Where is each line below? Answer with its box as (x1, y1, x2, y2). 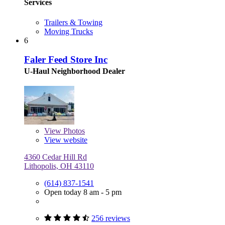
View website (44, 136, 87, 145)
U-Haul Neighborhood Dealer (24, 67, 125, 76)
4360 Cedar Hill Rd (24, 153, 87, 162)
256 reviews (91, 214, 130, 223)
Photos (61, 127, 85, 136)
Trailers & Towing (44, 18, 102, 27)
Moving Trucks (44, 27, 93, 36)
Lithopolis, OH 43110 (24, 162, 94, 171)
